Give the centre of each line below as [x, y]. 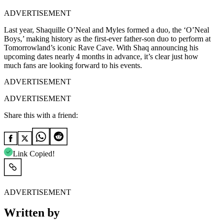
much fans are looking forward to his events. [73, 65]
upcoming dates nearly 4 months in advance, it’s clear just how [101, 56]
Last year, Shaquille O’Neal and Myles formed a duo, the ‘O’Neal [107, 30]
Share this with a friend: [41, 115]
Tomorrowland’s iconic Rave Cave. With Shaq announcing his [101, 47]
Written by [32, 213]
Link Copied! [34, 153]
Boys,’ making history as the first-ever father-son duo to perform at [107, 38]
